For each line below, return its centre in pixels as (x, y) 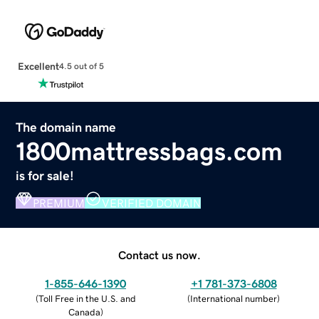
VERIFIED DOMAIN (152, 203)
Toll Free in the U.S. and (87, 298)
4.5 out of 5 (81, 67)
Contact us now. (159, 255)
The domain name (66, 127)
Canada (84, 312)
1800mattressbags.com (150, 151)
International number (234, 298)
